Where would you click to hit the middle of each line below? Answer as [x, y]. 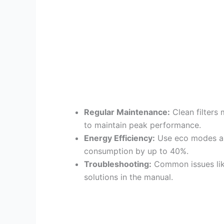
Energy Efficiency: [119, 138]
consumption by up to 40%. [136, 151]
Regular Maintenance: [127, 112]
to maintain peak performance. [142, 125]
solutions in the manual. [128, 177]
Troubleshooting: [118, 164]
